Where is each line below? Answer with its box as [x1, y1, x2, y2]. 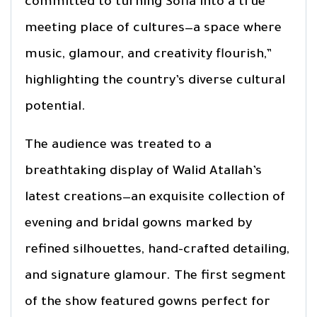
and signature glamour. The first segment [25, 269, 286, 284]
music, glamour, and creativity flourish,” [25, 47, 272, 62]
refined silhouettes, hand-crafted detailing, [25, 243, 289, 258]
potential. [25, 100, 86, 115]
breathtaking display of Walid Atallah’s [25, 164, 262, 179]
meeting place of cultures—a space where [25, 21, 282, 36]
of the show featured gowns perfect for [25, 295, 270, 310]
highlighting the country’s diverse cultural [25, 74, 285, 88]
